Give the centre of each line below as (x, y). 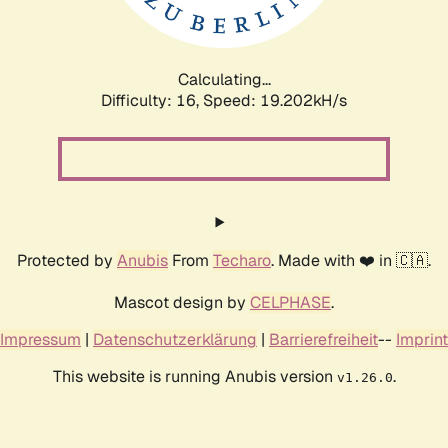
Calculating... (224, 79)
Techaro (242, 260)
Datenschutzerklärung (175, 339)
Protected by (67, 260)
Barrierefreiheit (323, 339)
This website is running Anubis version (194, 376)
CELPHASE (290, 302)
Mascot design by (182, 302)
